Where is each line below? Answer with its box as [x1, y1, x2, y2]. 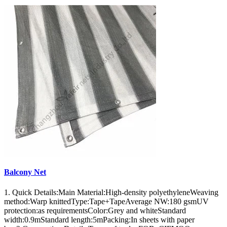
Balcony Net [4, 168, 46, 177]
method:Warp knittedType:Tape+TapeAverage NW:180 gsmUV [4, 197, 209, 206]
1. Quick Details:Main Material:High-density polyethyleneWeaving [4, 187, 218, 197]
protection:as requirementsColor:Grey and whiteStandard [4, 206, 186, 215]
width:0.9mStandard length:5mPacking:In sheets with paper [4, 215, 195, 224]
